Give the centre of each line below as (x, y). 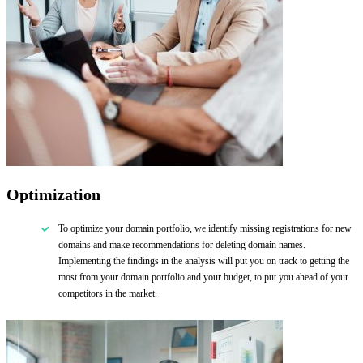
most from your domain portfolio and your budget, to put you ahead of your (203, 278)
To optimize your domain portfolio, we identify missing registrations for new (205, 229)
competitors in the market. (108, 294)
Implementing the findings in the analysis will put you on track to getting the (204, 261)
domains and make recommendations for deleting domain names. (182, 245)
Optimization (53, 195)
